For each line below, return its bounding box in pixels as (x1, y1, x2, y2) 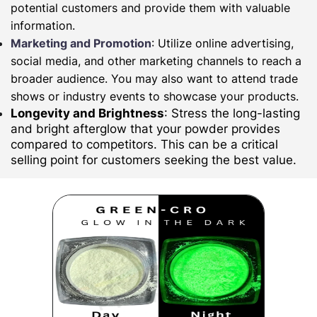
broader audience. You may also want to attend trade (11, 71, 298, 86)
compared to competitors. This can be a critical (11, 137, 278, 152)
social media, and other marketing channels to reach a (11, 54, 301, 69)
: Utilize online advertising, (151, 36, 294, 51)
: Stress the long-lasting (164, 106, 300, 121)
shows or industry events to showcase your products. (11, 89, 299, 104)
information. (11, 18, 75, 33)
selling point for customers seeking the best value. (11, 153, 296, 168)
